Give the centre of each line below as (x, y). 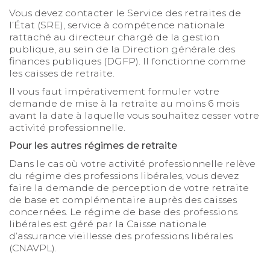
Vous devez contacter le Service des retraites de (125, 13)
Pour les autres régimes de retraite (93, 146)
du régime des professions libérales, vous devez (124, 176)
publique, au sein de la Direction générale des (122, 49)
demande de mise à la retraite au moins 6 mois (124, 104)
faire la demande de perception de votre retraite (129, 188)
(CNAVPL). (33, 248)
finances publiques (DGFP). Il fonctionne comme (127, 61)
